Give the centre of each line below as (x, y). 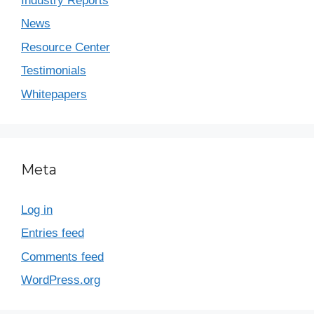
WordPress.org (61, 280)
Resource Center (66, 47)
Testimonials (54, 70)
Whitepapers (54, 94)
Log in (37, 210)
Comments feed (62, 257)
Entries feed (53, 233)
